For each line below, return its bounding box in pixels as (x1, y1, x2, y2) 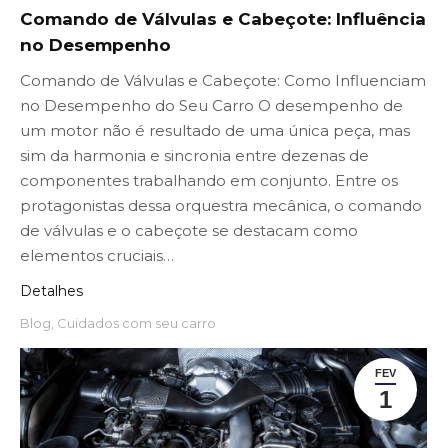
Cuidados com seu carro (57, 314, 216, 331)
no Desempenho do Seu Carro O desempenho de (20, 95, 403, 115)
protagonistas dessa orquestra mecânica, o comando (20, 195, 422, 215)
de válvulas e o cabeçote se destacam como (20, 220, 358, 240)
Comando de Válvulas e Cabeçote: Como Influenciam (20, 70, 426, 90)
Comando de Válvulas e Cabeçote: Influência (20, 8, 426, 29)
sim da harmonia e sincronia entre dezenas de (20, 145, 369, 165)
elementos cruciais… (20, 245, 174, 265)
